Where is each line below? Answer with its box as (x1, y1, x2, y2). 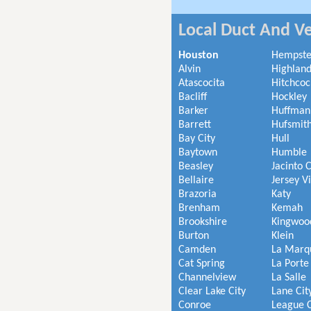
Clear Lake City (178, 286, 246, 297)
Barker (178, 106, 208, 117)
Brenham (178, 203, 220, 214)
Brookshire (178, 217, 227, 228)
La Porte (271, 258, 309, 269)
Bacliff (178, 92, 207, 103)
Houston (178, 50, 219, 61)
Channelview (178, 272, 236, 283)
